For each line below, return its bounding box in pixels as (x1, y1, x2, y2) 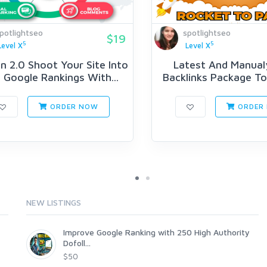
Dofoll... (63, 238, 91, 249)
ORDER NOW (48, 102, 98, 111)
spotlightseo (183, 27, 231, 38)
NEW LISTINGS (26, 197, 81, 208)
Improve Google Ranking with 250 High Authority (63, 227, 250, 238)
